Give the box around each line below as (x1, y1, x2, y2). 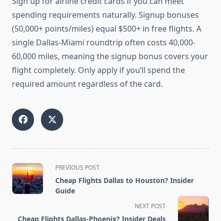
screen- (11, 196, 39, 208)
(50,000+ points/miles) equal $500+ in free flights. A (12, 23, 201, 35)
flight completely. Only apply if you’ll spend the (12, 65, 185, 76)
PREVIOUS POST (55, 163, 100, 172)
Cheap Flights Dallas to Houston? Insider (55, 176, 194, 185)
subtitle (11, 184, 39, 196)
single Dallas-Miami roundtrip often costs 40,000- (12, 37, 195, 48)
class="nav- (11, 173, 53, 184)
